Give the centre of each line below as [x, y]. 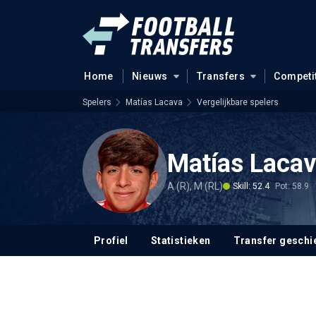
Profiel [111, 241]
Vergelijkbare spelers [238, 102]
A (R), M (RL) [195, 186]
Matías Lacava [154, 102]
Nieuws [150, 76]
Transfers [221, 76]
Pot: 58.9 [292, 186]
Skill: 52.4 [251, 186]
